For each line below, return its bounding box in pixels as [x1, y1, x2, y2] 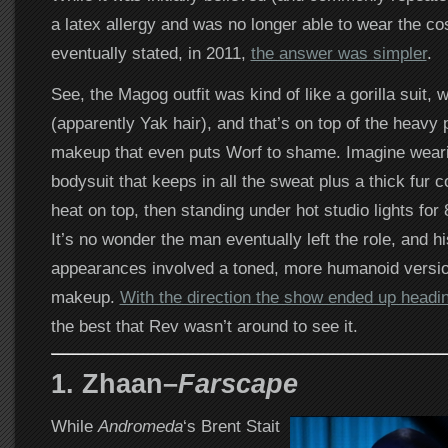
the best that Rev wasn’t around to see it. [50, 316, 358, 337]
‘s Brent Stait [182, 415, 280, 436]
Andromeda [97, 415, 183, 436]
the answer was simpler [250, 43, 427, 64]
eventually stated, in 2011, [50, 43, 251, 64]
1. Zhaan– [50, 367, 178, 399]
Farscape [177, 367, 298, 399]
